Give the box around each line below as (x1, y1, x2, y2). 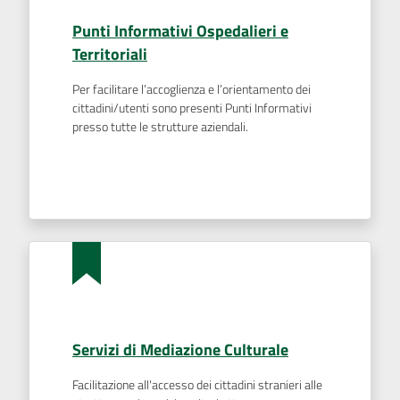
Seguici (21, 65, 62, 87)
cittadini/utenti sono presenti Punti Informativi (72, 98, 312, 118)
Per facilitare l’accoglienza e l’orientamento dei (72, 79, 311, 99)
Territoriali (72, 42, 147, 66)
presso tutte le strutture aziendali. (72, 117, 248, 137)
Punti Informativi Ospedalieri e (72, 19, 288, 43)
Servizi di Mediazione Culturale (72, 337, 288, 362)
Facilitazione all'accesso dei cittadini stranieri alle (72, 375, 322, 395)
